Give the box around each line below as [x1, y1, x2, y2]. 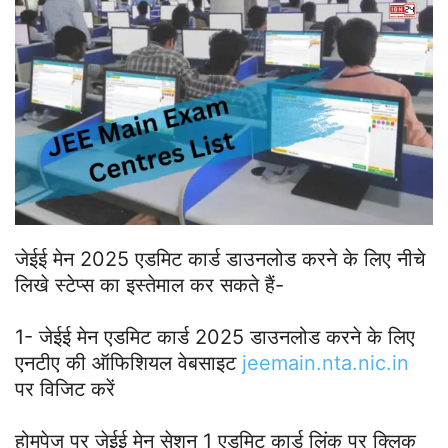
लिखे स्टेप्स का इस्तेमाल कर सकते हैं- [15, 272, 284, 297]
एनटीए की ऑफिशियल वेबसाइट [15, 350, 236, 375]
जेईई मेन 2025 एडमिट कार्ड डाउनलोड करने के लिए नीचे [15, 246, 425, 271]
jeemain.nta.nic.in [236, 350, 409, 375]
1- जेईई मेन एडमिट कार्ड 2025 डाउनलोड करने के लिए [15, 324, 415, 349]
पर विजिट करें [15, 376, 115, 401]
